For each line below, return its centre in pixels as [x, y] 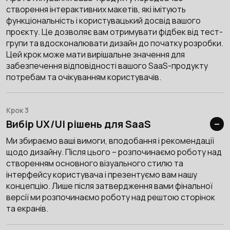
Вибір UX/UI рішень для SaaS [78, 124]
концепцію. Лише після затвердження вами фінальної [109, 186]
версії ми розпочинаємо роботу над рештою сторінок [110, 197]
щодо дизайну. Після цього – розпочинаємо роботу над [114, 152]
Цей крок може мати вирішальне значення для [95, 54]
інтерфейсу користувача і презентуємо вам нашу [101, 175]
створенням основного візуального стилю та [94, 164]
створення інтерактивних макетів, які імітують [96, 9]
